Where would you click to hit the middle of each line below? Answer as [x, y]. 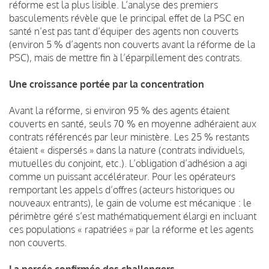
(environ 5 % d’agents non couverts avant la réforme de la [132, 44]
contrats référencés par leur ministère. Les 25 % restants [129, 137]
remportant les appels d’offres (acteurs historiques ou [122, 189]
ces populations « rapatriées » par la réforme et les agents [131, 229]
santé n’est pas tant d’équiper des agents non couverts [124, 31]
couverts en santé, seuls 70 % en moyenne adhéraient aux [133, 123]
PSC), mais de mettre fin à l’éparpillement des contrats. [125, 57]
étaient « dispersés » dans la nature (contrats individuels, [127, 150]
